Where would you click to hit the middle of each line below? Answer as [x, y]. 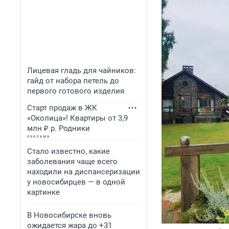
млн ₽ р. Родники [59, 128]
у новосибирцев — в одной [76, 182]
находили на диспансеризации [84, 172]
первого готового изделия [76, 91]
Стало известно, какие [68, 151]
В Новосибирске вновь [69, 215]
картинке [43, 192]
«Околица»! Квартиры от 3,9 [77, 118]
